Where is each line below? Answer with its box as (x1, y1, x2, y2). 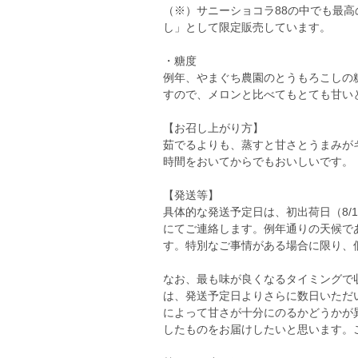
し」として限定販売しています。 (163, 21, 331, 34)
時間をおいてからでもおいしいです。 (163, 155, 353, 168)
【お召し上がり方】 (163, 121, 264, 134)
